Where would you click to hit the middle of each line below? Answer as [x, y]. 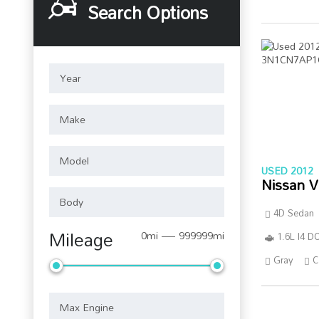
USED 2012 [287, 171]
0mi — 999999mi [183, 235]
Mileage [81, 240]
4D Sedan [294, 213]
